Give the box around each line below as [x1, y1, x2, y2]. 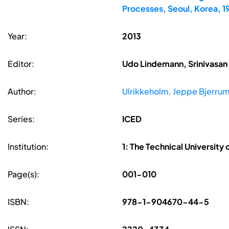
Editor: [8, 58, 34, 70]
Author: [8, 86, 36, 97]
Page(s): [8, 169, 39, 180]
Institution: [8, 141, 49, 152]
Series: [8, 113, 35, 125]
